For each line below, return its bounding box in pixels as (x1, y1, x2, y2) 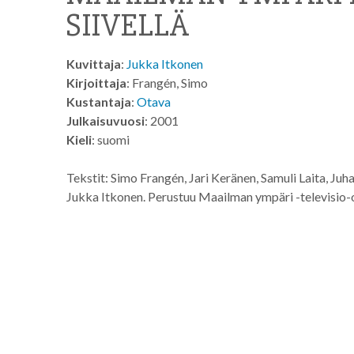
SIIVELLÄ (66, 6, 190, 45)
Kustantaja (66, 94, 131, 109)
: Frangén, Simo (126, 75, 208, 90)
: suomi (92, 132, 130, 147)
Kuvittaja (66, 56, 121, 71)
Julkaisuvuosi (66, 113, 145, 128)
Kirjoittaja (66, 75, 126, 90)
